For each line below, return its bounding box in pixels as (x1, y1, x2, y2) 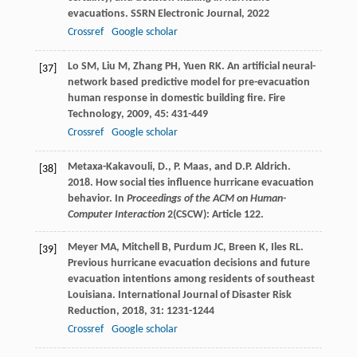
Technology (67, 108, 121, 121)
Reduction (67, 305, 116, 318)
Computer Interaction (67, 209, 165, 222)
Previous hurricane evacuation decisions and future (67, 257, 310, 270)
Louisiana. (67, 289, 118, 302)
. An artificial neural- (221, 61, 316, 73)
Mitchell (121, 241, 159, 254)
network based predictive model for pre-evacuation (67, 76, 310, 89)
